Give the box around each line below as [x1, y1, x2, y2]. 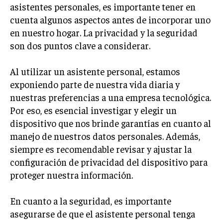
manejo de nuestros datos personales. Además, [10, 130, 200, 142]
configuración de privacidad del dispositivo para [10, 156, 208, 168]
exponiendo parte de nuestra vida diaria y [10, 78, 180, 90]
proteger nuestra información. [10, 169, 133, 181]
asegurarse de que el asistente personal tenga [10, 208, 195, 220]
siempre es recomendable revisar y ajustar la [10, 143, 192, 155]
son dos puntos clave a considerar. [10, 39, 150, 51]
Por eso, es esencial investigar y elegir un [10, 104, 177, 116]
